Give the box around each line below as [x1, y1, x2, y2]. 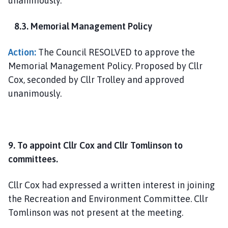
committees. [8, 153, 58, 164]
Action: [8, 46, 36, 58]
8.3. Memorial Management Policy [8, 20, 152, 32]
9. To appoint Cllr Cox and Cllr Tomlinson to [8, 139, 183, 151]
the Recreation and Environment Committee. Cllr [8, 193, 208, 204]
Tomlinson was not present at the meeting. [8, 207, 183, 218]
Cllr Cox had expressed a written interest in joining [8, 179, 215, 190]
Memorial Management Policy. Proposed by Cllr [8, 60, 203, 71]
